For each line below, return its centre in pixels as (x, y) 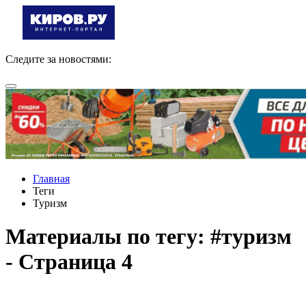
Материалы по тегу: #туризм (149, 237)
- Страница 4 (69, 262)
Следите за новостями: (58, 59)
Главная (51, 179)
